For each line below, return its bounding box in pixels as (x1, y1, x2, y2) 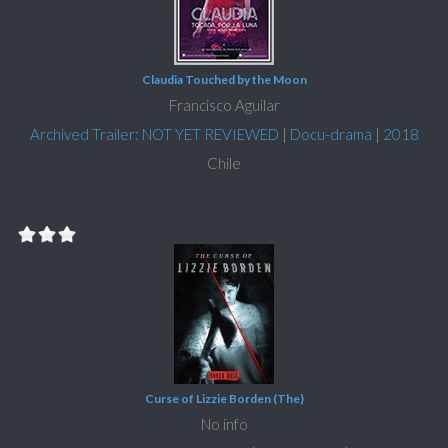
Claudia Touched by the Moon (141, 72, 307, 88)
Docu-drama (289, 125, 372, 144)
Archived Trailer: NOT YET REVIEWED (29, 125, 279, 144)
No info (200, 415, 248, 434)
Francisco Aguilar (168, 96, 280, 115)
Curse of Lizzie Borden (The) (144, 391, 304, 407)
